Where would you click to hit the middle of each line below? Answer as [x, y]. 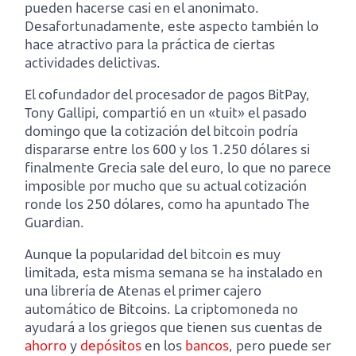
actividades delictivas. [93, 63]
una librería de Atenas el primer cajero [143, 291]
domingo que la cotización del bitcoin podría [161, 131]
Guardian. [54, 222]
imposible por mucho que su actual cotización [166, 186]
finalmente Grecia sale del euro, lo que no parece [178, 168]
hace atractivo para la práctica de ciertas [150, 44]
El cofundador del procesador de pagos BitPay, [167, 95]
